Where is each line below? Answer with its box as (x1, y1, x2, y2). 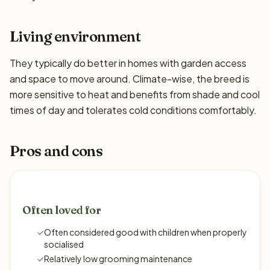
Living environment (10, 27, 141, 45)
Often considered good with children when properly (44, 226, 247, 237)
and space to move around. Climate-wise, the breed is (10, 72, 250, 85)
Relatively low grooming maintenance (44, 253, 192, 264)
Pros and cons (10, 142, 103, 160)
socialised (44, 238, 84, 250)
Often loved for (22, 202, 101, 217)
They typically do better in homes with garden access (10, 56, 246, 69)
